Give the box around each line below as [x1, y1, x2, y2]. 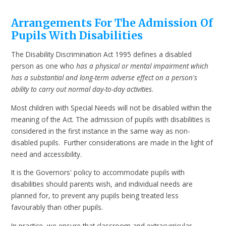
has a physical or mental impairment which [76, 61, 209, 71]
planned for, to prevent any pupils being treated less [11, 191, 179, 201]
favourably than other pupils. [11, 202, 107, 212]
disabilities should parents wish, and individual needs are [11, 179, 193, 189]
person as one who [11, 61, 77, 71]
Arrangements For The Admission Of [11, 16, 213, 30]
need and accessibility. [11, 149, 86, 159]
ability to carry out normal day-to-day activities [11, 84, 152, 94]
